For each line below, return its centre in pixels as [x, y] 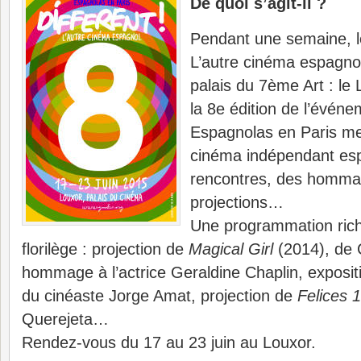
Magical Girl [231, 249]
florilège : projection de [105, 249]
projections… [237, 202]
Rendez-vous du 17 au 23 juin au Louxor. [169, 342]
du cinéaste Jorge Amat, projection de [160, 296]
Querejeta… [65, 319]
